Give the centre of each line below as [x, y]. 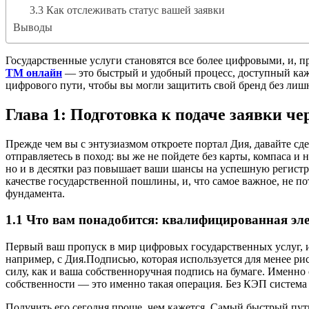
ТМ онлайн [34, 72]
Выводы [33, 27]
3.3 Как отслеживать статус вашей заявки [127, 10]
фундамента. [35, 193]
